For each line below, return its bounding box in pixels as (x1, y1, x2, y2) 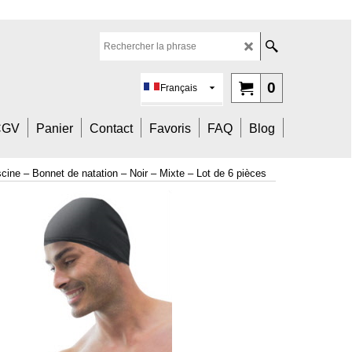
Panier (36, 121, 73, 135)
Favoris (149, 121, 191, 135)
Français (160, 82, 200, 93)
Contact (90, 121, 133, 135)
